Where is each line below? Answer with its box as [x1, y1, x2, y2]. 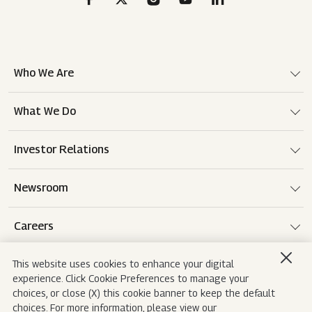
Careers [14, 219, 54, 233]
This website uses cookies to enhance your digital [13, 258, 234, 270]
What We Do [14, 104, 76, 118]
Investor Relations [14, 143, 109, 157]
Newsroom [14, 181, 68, 195]
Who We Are [14, 66, 74, 80]
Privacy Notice [189, 282, 244, 294]
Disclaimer [127, 282, 167, 294]
